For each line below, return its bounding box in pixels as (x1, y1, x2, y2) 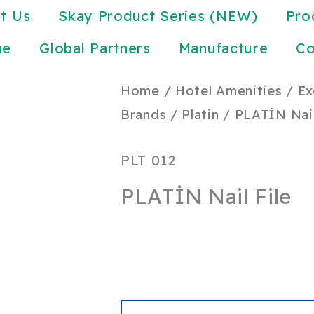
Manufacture (178, 39, 268, 57)
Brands (121, 107, 167, 123)
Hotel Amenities (175, 83, 282, 99)
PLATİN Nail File (121, 183, 292, 210)
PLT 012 (121, 151, 176, 170)
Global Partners (39, 39, 151, 57)
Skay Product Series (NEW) (58, 7, 258, 25)
